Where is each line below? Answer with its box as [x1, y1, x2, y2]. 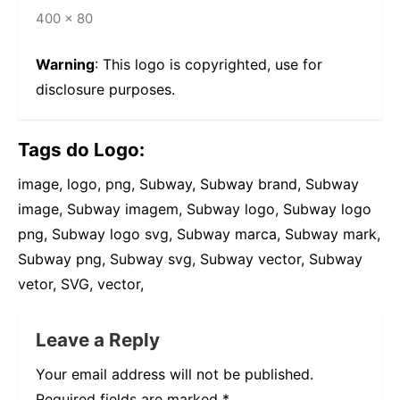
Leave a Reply [36, 329, 160, 352]
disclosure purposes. [36, 80, 175, 99]
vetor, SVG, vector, [18, 275, 144, 294]
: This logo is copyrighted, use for [95, 55, 322, 74]
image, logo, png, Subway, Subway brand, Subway [18, 175, 359, 194]
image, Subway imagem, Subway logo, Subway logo [18, 200, 371, 219]
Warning [36, 55, 95, 74]
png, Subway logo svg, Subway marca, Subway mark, [18, 225, 380, 244]
